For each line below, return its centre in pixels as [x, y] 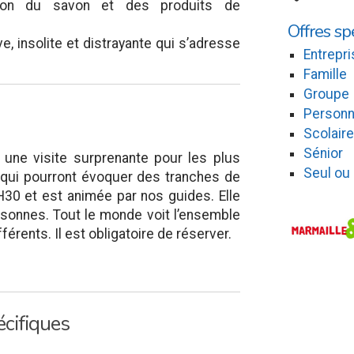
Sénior [323, 154]
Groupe [326, 94]
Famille [325, 75]
